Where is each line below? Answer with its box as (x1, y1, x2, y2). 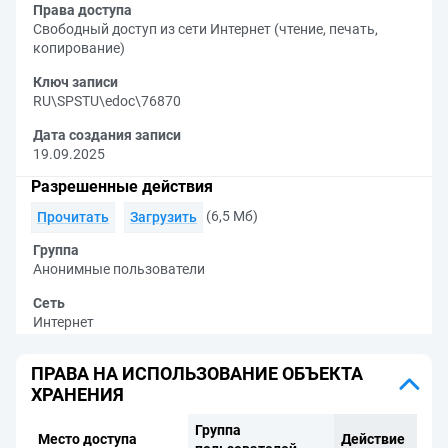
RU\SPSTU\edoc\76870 (33, 93, 181, 109)
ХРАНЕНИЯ (31, 384, 124, 405)
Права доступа (33, 2, 132, 18)
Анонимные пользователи (33, 261, 205, 277)
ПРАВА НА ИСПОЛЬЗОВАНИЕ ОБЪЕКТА (31, 363, 363, 384)
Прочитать (37, 209, 109, 225)
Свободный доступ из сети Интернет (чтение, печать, (33, 21, 378, 37)
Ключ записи (33, 74, 118, 90)
